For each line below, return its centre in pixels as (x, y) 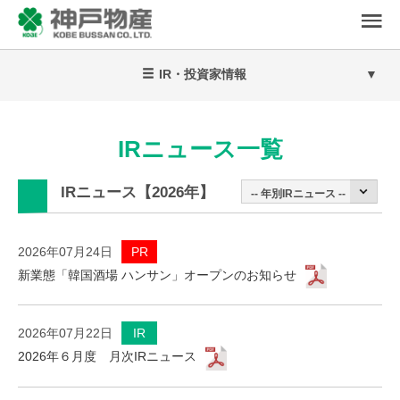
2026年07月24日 (65, 252)
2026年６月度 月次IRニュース (107, 357)
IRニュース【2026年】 (137, 192)
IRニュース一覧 (200, 149)
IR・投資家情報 (202, 74)
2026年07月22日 (65, 333)
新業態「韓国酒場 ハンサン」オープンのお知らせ (157, 275)
